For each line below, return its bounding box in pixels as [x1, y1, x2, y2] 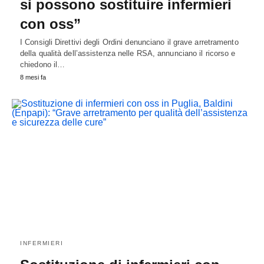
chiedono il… [20, 60, 65, 70]
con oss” [20, 16, 81, 32]
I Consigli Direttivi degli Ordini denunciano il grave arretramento [20, 38, 239, 47]
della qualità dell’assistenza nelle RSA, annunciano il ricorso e [20, 49, 236, 58]
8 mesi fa [20, 74, 46, 81]
